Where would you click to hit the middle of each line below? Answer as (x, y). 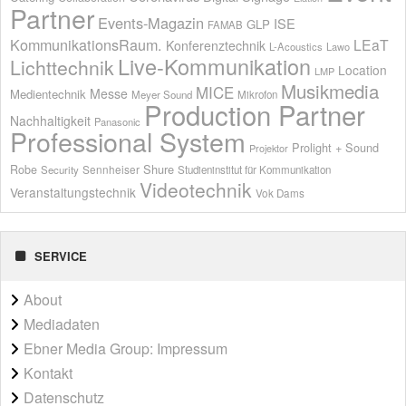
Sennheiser (111, 169)
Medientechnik (48, 93)
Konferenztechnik (216, 45)
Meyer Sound (162, 94)
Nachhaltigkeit (50, 120)
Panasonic (117, 121)
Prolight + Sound (335, 147)
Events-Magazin (151, 22)
